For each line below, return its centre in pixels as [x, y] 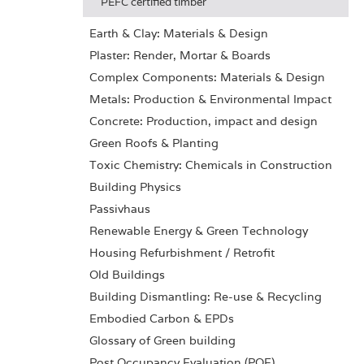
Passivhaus [120, 209]
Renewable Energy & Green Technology [199, 231]
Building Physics [135, 187]
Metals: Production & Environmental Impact [210, 99]
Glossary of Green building [162, 340]
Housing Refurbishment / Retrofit [182, 253]
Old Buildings [127, 275]
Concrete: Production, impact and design [204, 121]
